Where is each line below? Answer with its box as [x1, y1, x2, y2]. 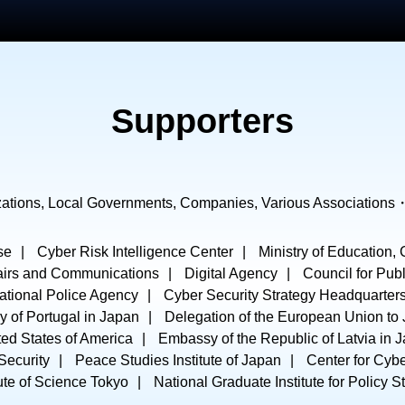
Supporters [111, 102, 294, 140]
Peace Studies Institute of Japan [74, 353, 281, 368]
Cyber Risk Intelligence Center [37, 244, 233, 259]
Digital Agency [184, 266, 278, 281]
